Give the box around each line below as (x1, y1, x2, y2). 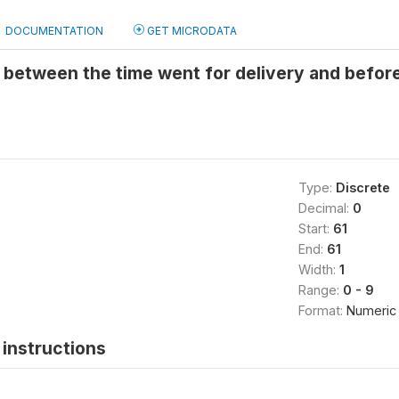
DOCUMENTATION (5, 24, 103, 37)
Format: (297, 303, 346, 318)
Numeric (346, 303, 396, 318)
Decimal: (297, 200, 353, 216)
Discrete (335, 180, 390, 195)
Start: (297, 221, 333, 236)
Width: (297, 262, 339, 277)
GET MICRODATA (144, 24, 237, 37)
